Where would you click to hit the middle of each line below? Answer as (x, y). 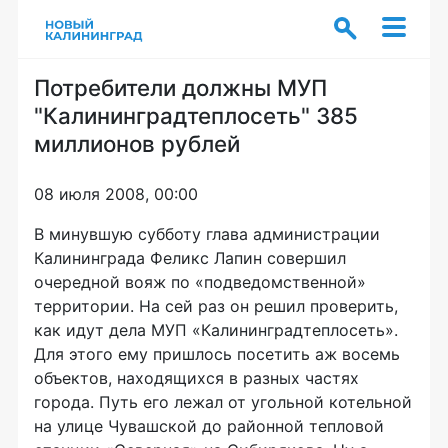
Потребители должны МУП (180, 87)
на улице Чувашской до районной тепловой (209, 426)
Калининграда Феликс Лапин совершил (190, 258)
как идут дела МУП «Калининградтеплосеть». (216, 330)
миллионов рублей (137, 143)
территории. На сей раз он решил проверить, (216, 306)
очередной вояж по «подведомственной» (200, 282)
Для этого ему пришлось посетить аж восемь (217, 354)
